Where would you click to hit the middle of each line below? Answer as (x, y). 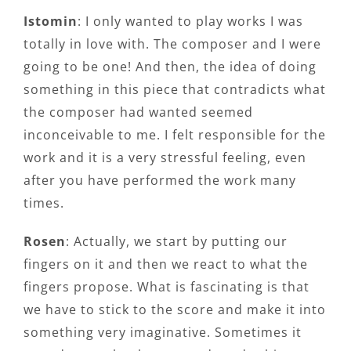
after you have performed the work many (160, 180)
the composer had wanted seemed (138, 112)
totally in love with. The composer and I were (172, 43)
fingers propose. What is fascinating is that (166, 286)
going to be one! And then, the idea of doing (170, 66)
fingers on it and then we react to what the (166, 264)
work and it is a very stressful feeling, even (165, 157)
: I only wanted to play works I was (190, 21)
